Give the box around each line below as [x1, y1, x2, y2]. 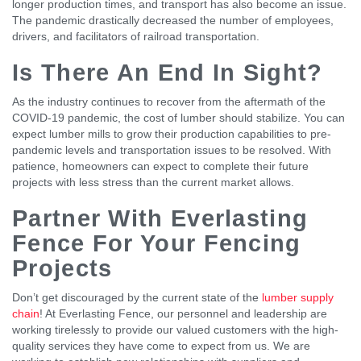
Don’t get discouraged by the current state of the [12, 290, 262, 304]
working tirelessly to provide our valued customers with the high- [12, 322, 338, 336]
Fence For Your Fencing [12, 230, 301, 256]
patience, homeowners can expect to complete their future [12, 159, 309, 172]
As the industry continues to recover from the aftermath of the [12, 94, 326, 108]
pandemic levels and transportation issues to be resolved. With [12, 143, 331, 156]
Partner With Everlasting [12, 205, 309, 231]
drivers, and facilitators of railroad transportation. [12, 29, 263, 43]
